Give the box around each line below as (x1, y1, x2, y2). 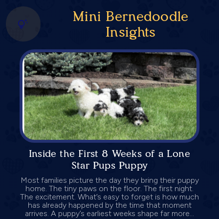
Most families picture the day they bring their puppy (20, 175, 199, 185)
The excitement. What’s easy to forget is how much (20, 192, 199, 201)
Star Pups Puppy (71, 159, 148, 171)
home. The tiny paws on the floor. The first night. (25, 183, 194, 193)
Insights (106, 23, 156, 41)
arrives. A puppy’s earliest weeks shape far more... (25, 208, 194, 218)
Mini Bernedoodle (73, 8, 189, 25)
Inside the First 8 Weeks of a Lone (29, 147, 190, 159)
